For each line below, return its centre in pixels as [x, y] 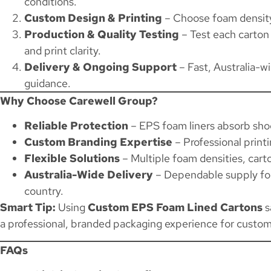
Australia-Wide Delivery [89, 175]
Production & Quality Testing [102, 34]
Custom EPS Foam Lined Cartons [175, 207]
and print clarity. [63, 50]
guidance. [47, 83]
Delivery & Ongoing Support [100, 67]
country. [44, 191]
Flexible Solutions [72, 158]
